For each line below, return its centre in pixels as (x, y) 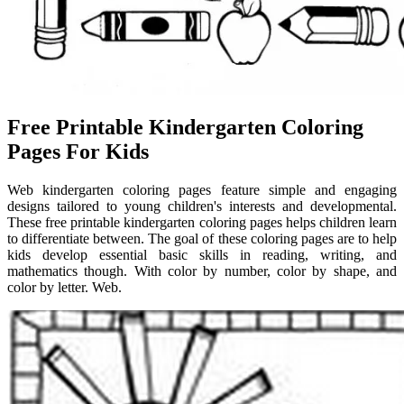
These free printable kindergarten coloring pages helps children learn (202, 223)
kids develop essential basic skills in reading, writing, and (202, 255)
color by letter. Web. (64, 288)
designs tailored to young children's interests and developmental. (202, 207)
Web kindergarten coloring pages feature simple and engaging (202, 190)
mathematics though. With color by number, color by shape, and (202, 271)
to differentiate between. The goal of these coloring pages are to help (202, 239)
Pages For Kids (78, 152)
